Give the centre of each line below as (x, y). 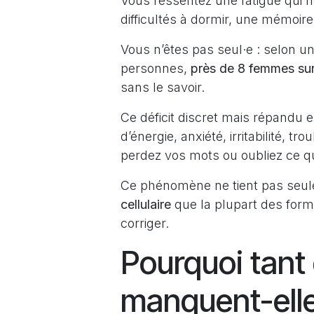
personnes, (156, 68)
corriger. (145, 223)
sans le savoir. (163, 87)
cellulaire (146, 204)
